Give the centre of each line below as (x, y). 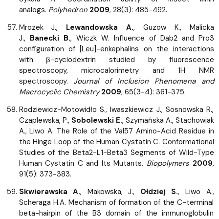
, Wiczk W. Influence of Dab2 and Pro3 (142, 38)
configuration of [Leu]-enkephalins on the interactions (116, 49)
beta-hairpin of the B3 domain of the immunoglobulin (116, 213)
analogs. (33, 10)
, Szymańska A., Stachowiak (168, 120)
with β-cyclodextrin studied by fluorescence (116, 59)
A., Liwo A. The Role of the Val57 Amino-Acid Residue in (116, 131)
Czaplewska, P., (45, 120)
